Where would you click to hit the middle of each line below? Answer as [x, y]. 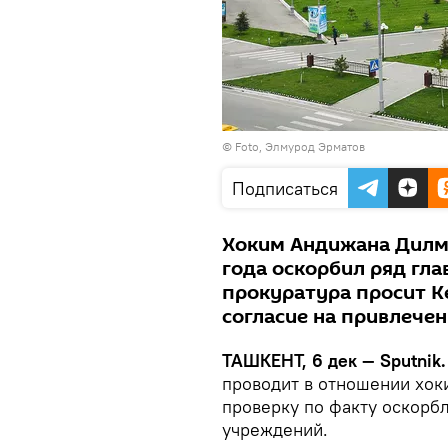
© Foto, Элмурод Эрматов [293, 146]
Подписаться [285, 188]
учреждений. [275, 429]
